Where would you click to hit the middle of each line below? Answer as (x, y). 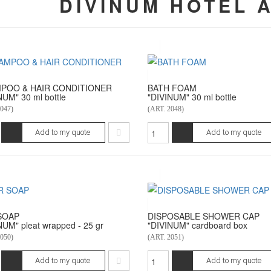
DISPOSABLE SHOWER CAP (203, 216)
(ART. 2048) (165, 109)
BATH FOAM (172, 88)
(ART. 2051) (165, 237)
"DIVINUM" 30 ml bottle (192, 97)
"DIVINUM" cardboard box (197, 225)
